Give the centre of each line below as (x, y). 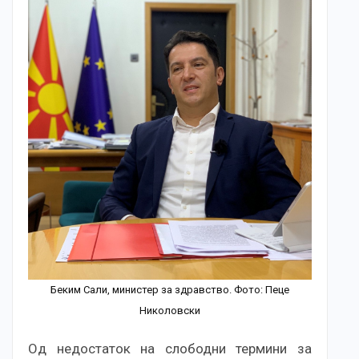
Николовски (170, 310)
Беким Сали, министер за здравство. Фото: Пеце (170, 289)
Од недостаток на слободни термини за (170, 348)
